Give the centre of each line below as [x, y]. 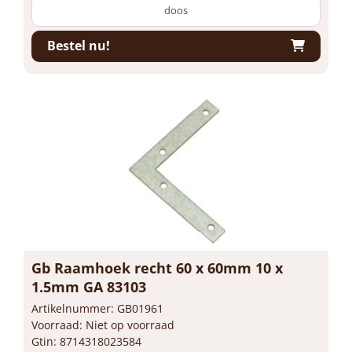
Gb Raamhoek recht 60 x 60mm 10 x [157, 268]
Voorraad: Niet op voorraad [103, 324]
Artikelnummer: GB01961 [97, 308]
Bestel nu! [79, 46]
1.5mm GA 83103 [89, 286]
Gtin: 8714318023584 [86, 341]
